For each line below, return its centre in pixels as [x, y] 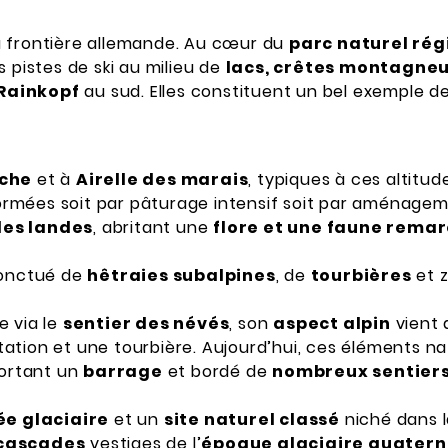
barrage [123, 372]
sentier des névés [146, 324]
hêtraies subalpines [181, 276]
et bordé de [217, 372]
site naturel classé [252, 420]
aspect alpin [332, 324]
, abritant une [153, 228]
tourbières [361, 276]
